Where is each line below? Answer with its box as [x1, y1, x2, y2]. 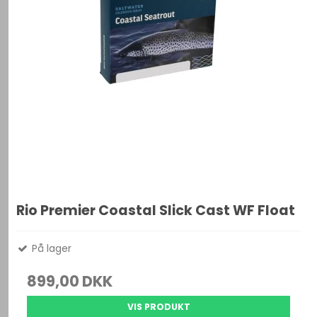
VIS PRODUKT [127, 301, 190, 313]
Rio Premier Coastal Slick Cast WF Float [16, 201, 296, 221]
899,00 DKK [27, 271, 113, 292]
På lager [29, 241, 72, 256]
